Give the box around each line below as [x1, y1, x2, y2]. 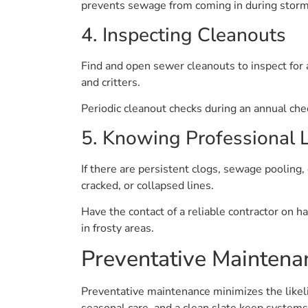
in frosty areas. [81, 220, 154, 236]
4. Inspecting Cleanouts [81, 21, 286, 48]
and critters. [81, 74, 140, 90]
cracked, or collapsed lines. [81, 177, 214, 193]
